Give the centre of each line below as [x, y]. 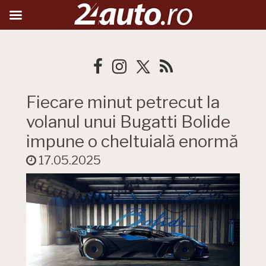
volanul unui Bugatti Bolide [128, 122]
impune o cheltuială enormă [132, 141]
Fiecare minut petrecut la [123, 102]
